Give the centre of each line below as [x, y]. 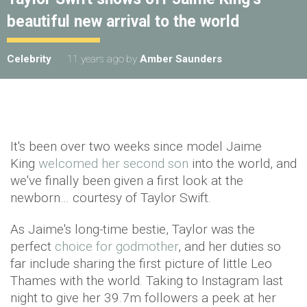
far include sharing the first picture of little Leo [141, 263]
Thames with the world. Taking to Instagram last [147, 280]
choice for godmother [116, 246]
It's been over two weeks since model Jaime [136, 146]
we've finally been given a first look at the [127, 180]
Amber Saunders [181, 59]
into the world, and [243, 163]
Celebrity [29, 59]
